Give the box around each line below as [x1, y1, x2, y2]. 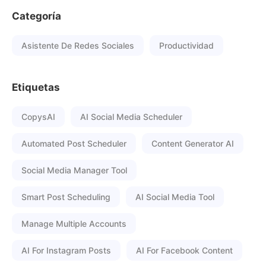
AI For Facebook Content [136, 245, 233, 255]
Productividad [159, 40, 214, 50]
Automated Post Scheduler [21, 138, 126, 148]
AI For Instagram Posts [21, 245, 111, 255]
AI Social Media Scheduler [80, 112, 182, 122]
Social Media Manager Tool [21, 165, 127, 175]
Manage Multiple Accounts [21, 218, 126, 229]
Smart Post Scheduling [21, 192, 110, 202]
